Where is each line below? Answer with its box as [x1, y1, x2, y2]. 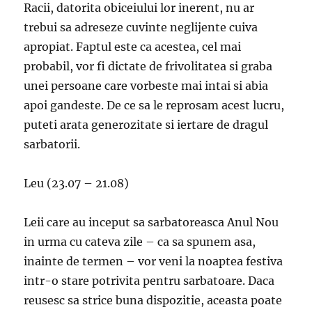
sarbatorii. [24, 137, 81, 152]
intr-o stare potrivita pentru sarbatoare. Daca [24, 274, 275, 288]
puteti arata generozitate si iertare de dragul [24, 118, 269, 132]
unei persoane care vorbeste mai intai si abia [24, 79, 269, 93]
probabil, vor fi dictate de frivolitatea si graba [24, 59, 273, 74]
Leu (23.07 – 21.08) [24, 176, 130, 191]
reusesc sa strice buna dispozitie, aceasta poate [24, 293, 283, 308]
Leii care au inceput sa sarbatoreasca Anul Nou [24, 215, 279, 230]
